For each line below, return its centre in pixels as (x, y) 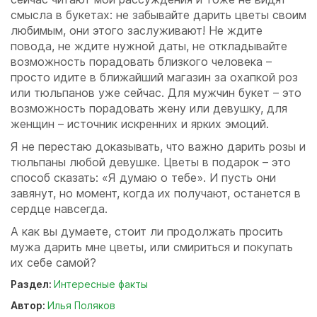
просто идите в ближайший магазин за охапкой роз (154, 77)
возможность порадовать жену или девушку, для (149, 109)
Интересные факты (101, 284)
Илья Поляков (81, 306)
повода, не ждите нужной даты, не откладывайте (149, 46)
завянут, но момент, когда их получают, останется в (156, 194)
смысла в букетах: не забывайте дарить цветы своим (158, 15)
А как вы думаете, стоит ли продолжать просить (147, 232)
